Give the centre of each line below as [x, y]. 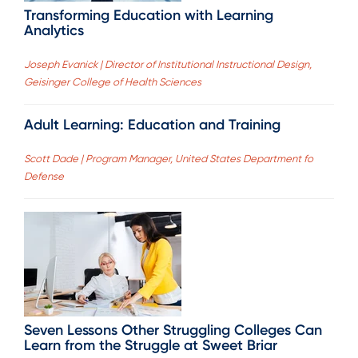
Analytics [54, 30]
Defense [44, 177]
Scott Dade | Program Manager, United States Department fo [169, 159]
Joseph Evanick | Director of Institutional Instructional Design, [168, 64]
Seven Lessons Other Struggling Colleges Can [173, 330]
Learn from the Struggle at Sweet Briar [151, 346]
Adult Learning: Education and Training [152, 124]
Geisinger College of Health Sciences [113, 82]
